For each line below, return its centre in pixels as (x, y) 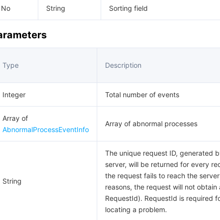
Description (123, 65)
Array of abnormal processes (151, 124)
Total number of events (142, 95)
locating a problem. (136, 209)
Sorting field (128, 8)
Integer (14, 95)
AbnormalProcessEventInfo (46, 129)
